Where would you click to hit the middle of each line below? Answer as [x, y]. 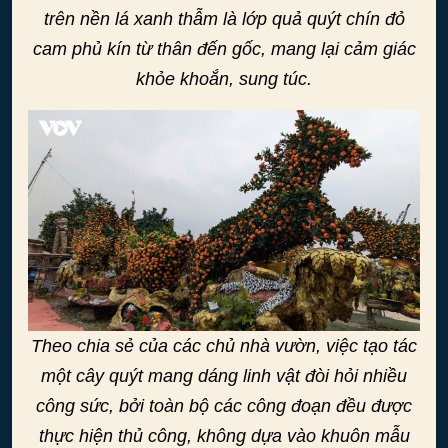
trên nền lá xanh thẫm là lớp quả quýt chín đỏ [224, 19]
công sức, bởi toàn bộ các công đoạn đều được [224, 405]
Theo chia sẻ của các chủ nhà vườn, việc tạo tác [224, 345]
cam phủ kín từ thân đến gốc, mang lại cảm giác [224, 49]
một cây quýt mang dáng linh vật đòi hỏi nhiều [224, 375]
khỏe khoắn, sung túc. [224, 79]
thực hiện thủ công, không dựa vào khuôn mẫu [224, 435]
